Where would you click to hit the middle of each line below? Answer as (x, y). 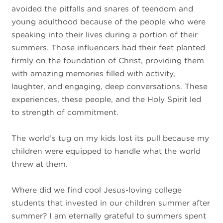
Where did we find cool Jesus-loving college (97, 190)
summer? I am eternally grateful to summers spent (109, 216)
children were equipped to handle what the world (106, 151)
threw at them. (41, 164)
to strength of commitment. (66, 112)
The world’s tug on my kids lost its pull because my (111, 138)
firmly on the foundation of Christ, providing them (108, 60)
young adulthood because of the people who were (109, 21)
